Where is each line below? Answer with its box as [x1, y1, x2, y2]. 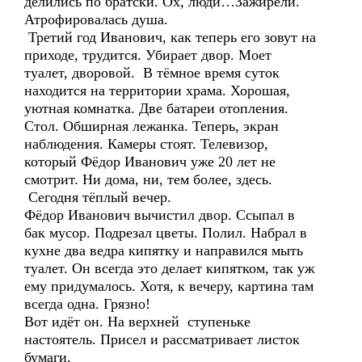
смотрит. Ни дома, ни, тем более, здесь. [24, 171, 272, 187]
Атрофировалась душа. [24, 11, 168, 27]
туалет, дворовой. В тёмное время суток [24, 65, 280, 81]
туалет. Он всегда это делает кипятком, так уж [24, 260, 314, 276]
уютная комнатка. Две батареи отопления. [24, 100, 288, 116]
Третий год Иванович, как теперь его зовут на [24, 29, 316, 45]
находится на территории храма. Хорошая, [24, 82, 290, 99]
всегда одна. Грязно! [24, 296, 150, 312]
